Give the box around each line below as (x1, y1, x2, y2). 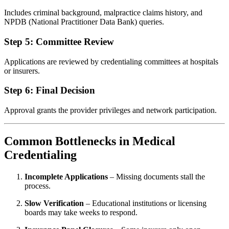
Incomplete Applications (25, 172, 108, 181)
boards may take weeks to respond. (25, 208, 138, 217)
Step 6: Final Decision (4, 85, 95, 96)
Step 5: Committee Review (4, 36, 114, 47)
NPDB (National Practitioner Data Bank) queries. (4, 17, 164, 27)
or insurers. (4, 66, 40, 75)
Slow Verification (25, 198, 84, 208)
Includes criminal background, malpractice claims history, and (4, 8, 202, 17)
